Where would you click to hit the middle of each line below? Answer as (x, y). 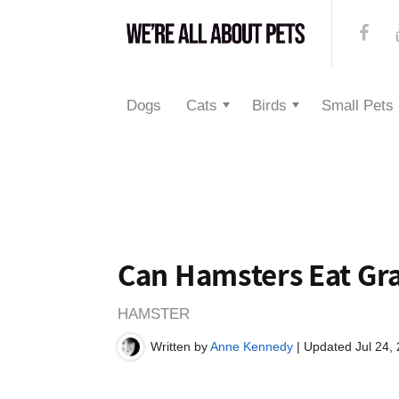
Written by (180, 346)
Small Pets (358, 106)
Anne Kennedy (252, 346)
